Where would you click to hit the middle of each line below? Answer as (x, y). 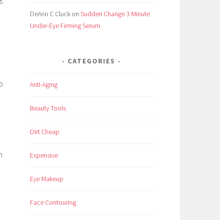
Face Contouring (53, 202)
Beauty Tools (48, 108)
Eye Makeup (47, 179)
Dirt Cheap (45, 132)
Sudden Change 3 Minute (115, 14)
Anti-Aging (44, 85)
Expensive (44, 155)
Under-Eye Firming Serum (65, 26)
